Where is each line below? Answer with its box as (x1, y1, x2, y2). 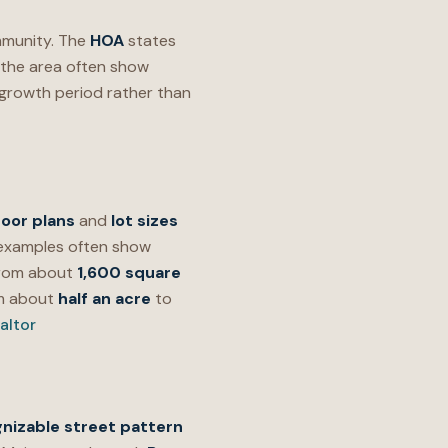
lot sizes (111, 210, 178, 231)
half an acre (58, 288, 151, 309)
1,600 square (77, 262, 181, 283)
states (124, 30, 176, 51)
